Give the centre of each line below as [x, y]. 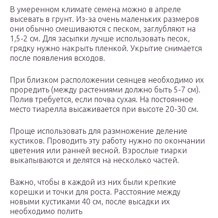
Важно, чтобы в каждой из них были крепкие [93, 182]
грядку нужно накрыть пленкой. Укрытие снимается [106, 48]
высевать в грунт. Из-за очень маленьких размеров [104, 19]
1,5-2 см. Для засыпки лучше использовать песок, [100, 39]
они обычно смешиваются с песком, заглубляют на [103, 29]
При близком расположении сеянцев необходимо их [107, 80]
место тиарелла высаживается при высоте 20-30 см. [104, 109]
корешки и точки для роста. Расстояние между [95, 192]
